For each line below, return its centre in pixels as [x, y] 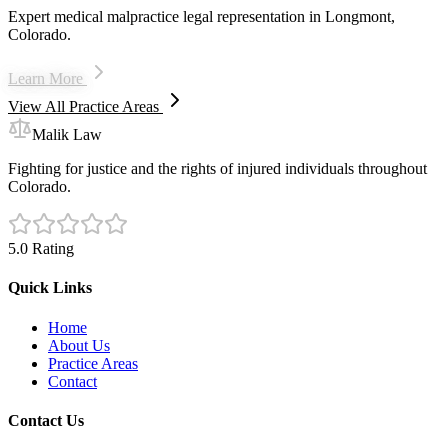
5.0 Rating [41, 249]
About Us [79, 345]
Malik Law [67, 135]
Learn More [47, 79]
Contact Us [46, 421]
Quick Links [50, 288]
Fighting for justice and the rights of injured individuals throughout [217, 169]
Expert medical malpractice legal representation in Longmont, [201, 17]
